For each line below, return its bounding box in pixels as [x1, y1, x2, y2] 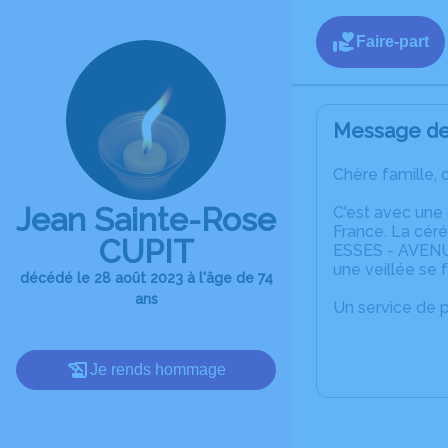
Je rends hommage [90, 361, 226, 378]
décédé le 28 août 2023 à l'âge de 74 [19, 270, 273, 286]
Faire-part [356, 33, 429, 50]
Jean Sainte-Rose [16, 201, 276, 238]
